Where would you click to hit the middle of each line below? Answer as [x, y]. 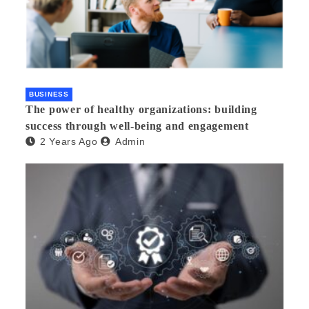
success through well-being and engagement [137, 126]
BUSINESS [49, 94]
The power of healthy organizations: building [141, 110]
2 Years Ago [69, 142]
